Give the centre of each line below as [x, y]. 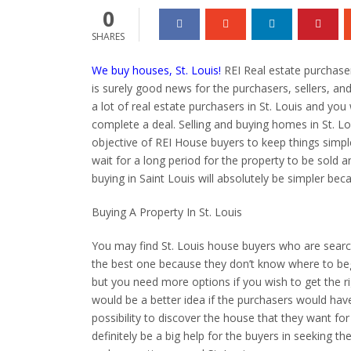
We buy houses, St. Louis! [156, 70]
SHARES [108, 36]
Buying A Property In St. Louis [167, 212]
